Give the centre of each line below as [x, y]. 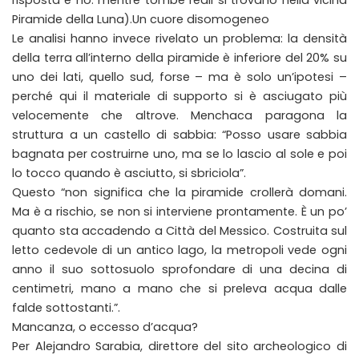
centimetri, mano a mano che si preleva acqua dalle [179, 289]
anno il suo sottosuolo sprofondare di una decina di [179, 270]
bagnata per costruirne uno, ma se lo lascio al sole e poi [179, 154]
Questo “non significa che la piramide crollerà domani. [179, 193]
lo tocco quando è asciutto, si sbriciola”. [129, 173]
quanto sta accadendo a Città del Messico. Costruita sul [179, 231]
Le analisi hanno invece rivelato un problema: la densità [179, 39]
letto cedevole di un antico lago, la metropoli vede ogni [179, 250]
